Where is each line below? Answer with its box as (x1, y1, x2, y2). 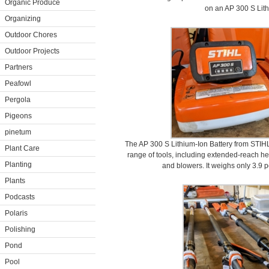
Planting (5, 160, 32, 169)
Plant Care (5, 144, 40, 153)
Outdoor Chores (5, 31, 57, 39)
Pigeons (5, 112, 32, 120)
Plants (5, 177, 25, 185)
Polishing (5, 225, 35, 234)
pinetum (5, 128, 31, 136)
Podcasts (5, 193, 35, 201)
